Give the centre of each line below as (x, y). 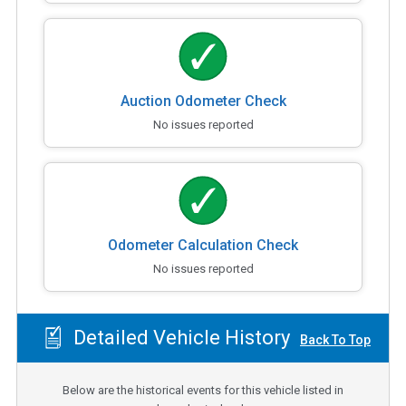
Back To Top (335, 340)
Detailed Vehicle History (179, 338)
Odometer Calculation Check (203, 245)
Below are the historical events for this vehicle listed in (203, 390)
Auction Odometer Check (203, 101)
